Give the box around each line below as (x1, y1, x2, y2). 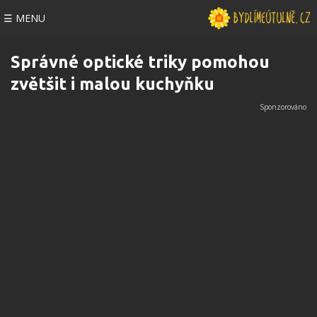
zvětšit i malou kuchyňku (11, 74, 214, 93)
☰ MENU (4, 11, 45, 25)
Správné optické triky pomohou (11, 52, 270, 71)
